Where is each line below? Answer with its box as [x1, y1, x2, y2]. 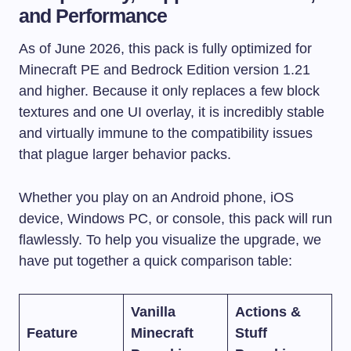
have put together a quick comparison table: [19, 253, 292, 270]
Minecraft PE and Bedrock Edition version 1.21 [19, 62, 310, 78]
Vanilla [131, 304, 175, 320]
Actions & [235, 304, 301, 320]
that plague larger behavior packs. [19, 147, 231, 163]
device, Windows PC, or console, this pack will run [19, 211, 332, 227]
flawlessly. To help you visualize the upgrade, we [19, 232, 321, 248]
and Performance [19, 5, 168, 27]
